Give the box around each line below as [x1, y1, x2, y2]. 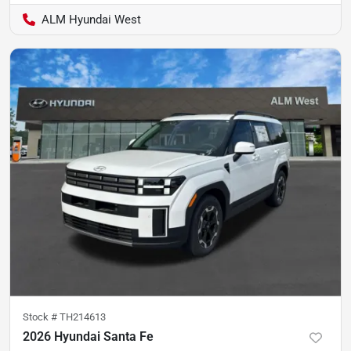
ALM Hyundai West [42, 12, 141, 27]
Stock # [23, 311, 60, 323]
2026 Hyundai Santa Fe [23, 329, 154, 344]
